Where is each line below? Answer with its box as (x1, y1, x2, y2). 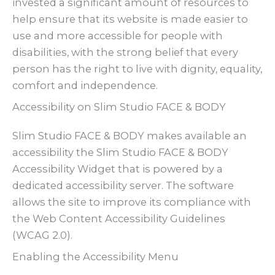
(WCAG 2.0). (12, 229, 72, 242)
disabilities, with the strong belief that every (12, 45, 238, 58)
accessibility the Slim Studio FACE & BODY (12, 146, 228, 159)
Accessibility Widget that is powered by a (12, 163, 223, 176)
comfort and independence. (12, 79, 158, 91)
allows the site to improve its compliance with (12, 196, 251, 209)
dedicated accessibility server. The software (12, 179, 234, 192)
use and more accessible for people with (12, 29, 223, 42)
